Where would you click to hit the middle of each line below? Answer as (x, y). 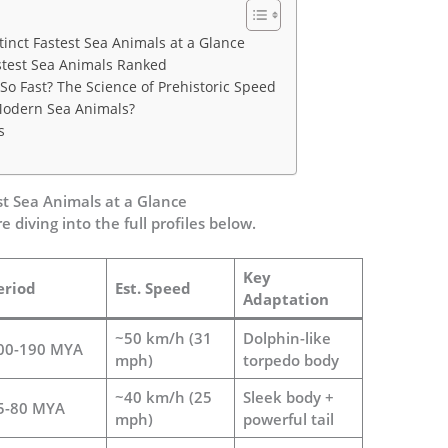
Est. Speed (152, 288)
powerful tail (288, 419)
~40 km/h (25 (163, 397)
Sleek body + (288, 397)
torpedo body (290, 360)
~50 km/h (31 (163, 338)
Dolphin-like (286, 338)
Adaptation (285, 299)
